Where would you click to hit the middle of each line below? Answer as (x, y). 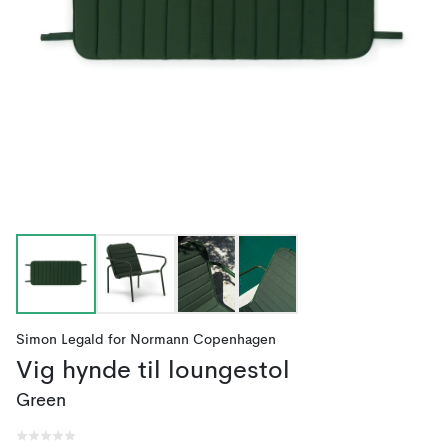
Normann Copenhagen (203, 340)
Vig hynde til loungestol (153, 371)
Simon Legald (60, 340)
